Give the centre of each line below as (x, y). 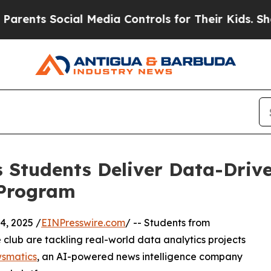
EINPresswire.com (83, 223)
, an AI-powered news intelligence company (140, 256)
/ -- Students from (168, 223)
